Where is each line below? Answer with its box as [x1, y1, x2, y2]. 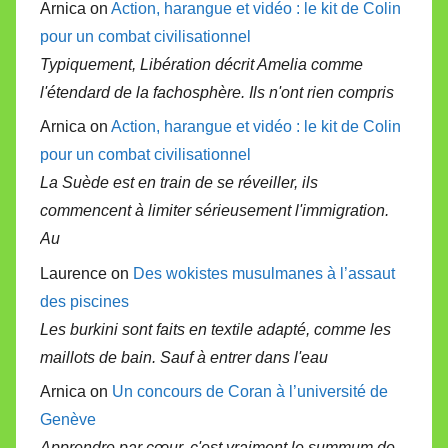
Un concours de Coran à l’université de [112, 382, 388, 400]
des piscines [40, 292, 133, 310]
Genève [40, 410, 96, 428]
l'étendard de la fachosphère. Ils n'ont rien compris [40, 83, 394, 101]
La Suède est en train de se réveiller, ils [40, 174, 318, 192]
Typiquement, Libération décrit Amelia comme [40, 55, 363, 73]
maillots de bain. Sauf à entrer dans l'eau [40, 348, 328, 366]
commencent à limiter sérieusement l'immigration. [40, 202, 389, 220]
